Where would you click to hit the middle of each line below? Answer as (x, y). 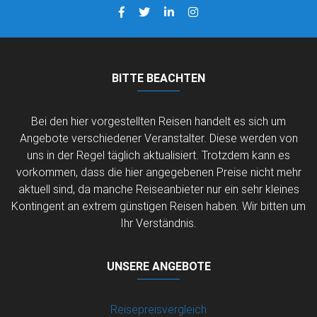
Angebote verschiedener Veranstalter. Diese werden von (158, 138)
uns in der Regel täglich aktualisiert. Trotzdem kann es (158, 155)
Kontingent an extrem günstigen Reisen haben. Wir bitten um (158, 206)
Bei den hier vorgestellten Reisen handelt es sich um (158, 121)
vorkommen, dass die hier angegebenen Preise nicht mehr (158, 172)
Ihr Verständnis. (158, 223)
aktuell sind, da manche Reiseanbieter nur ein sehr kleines (158, 189)
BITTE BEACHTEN (158, 77)
